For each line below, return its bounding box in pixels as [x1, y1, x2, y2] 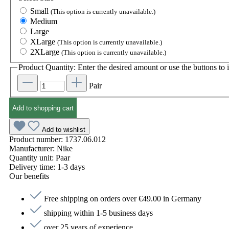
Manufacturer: [9, 144, 57, 153]
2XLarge [30, 47, 61, 56]
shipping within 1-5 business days [44, 209, 153, 218]
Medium [30, 16, 57, 26]
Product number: [9, 135, 65, 144]
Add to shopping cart [12, 104, 74, 112]
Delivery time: [9, 163, 57, 172]
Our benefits [9, 172, 49, 181]
